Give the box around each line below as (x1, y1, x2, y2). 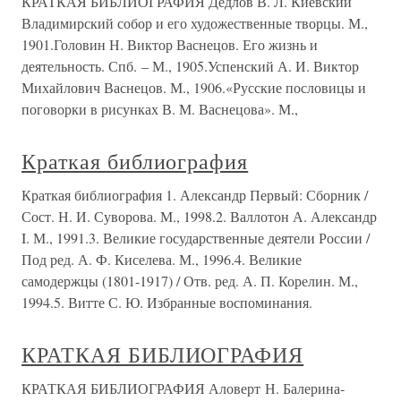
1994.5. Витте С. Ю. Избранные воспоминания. (21, 293, 312, 311)
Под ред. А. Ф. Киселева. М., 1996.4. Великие (21, 250, 302, 269)
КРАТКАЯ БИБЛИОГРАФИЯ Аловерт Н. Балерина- (21, 379, 345, 397)
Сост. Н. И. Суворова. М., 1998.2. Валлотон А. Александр (21, 207, 377, 226)
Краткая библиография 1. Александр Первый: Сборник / (21, 185, 368, 204)
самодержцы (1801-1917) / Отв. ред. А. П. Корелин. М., (21, 271, 358, 290)
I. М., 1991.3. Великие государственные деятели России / (21, 228, 370, 247)
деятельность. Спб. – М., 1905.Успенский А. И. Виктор (21, 56, 359, 75)
